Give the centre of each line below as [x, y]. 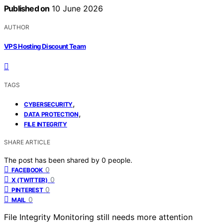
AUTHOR [17, 27]
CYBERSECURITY [49, 104]
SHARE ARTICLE [27, 142]
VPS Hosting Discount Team [45, 46]
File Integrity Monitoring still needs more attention [98, 217]
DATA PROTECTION [51, 114]
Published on [27, 9]
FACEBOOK [27, 170]
